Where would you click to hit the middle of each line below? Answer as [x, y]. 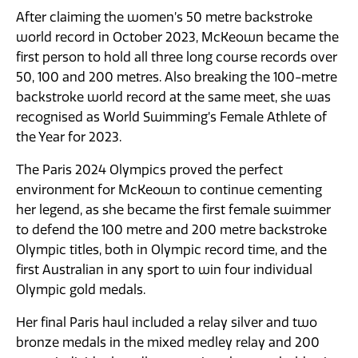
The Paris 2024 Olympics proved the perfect [149, 170]
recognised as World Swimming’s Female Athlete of [171, 117]
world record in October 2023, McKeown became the [177, 37]
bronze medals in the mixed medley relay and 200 [168, 342]
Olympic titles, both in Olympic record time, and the [171, 250]
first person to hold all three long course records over [177, 57]
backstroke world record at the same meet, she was [173, 97]
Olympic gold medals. [82, 290]
